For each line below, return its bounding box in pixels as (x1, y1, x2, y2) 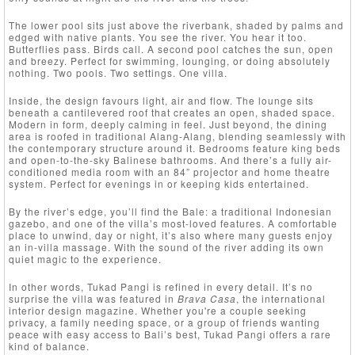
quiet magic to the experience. (9, 251, 162, 265)
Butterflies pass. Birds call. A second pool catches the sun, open (9, 41, 334, 55)
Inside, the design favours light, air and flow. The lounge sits (9, 93, 314, 107)
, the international (236, 291, 326, 305)
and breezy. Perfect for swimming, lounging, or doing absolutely (9, 53, 330, 67)
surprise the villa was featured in (9, 291, 177, 305)
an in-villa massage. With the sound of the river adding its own (9, 239, 324, 254)
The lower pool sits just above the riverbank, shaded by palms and (9, 17, 344, 32)
